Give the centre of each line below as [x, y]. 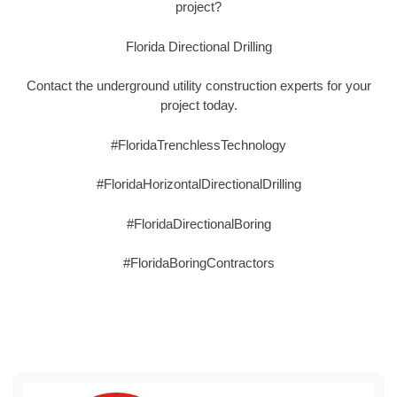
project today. [198, 105]
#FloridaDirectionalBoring [198, 223]
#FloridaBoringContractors [198, 263]
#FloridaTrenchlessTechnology [198, 144]
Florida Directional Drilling [198, 46]
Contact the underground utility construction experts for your [198, 86]
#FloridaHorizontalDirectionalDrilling [198, 184]
